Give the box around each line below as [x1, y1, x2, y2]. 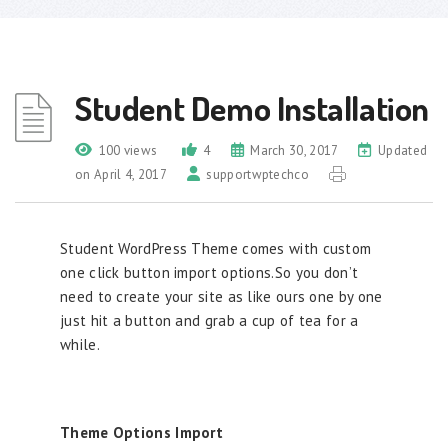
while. [60, 335, 100, 354]
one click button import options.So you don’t [60, 263, 359, 282]
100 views [98, 142, 158, 159]
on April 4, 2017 [75, 166, 167, 183]
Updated [378, 142, 428, 159]
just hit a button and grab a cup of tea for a [60, 311, 359, 330]
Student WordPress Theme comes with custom [60, 239, 372, 258]
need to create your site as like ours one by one [60, 287, 383, 306]
